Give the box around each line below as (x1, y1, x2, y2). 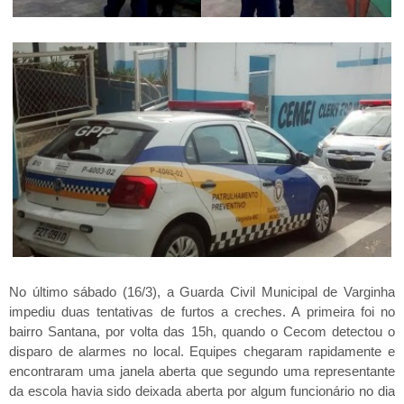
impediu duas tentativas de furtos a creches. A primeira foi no (9, 303, 395, 319)
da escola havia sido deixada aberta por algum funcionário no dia (9, 382, 395, 399)
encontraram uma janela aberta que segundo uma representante (9, 363, 395, 379)
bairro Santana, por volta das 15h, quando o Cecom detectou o (9, 323, 395, 339)
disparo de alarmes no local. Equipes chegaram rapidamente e (9, 343, 395, 359)
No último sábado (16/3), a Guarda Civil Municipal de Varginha (9, 283, 395, 299)
